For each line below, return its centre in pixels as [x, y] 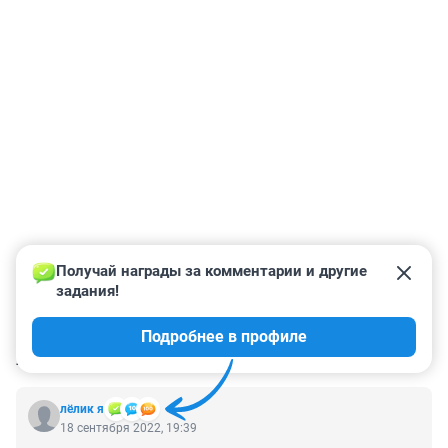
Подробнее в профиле [224, 337]
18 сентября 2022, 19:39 [128, 428]
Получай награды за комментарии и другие [213, 271]
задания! [87, 291]
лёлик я [82, 409]
